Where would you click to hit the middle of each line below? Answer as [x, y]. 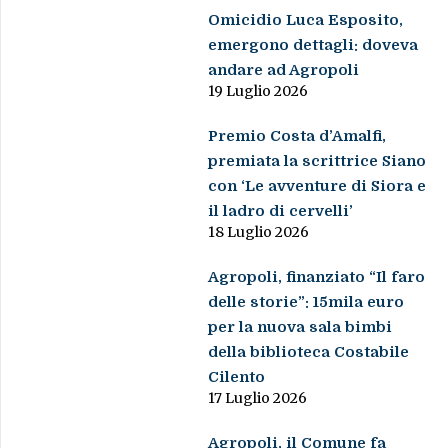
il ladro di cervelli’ [281, 211]
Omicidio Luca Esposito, [306, 20]
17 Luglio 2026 [258, 398]
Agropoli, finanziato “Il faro [317, 277]
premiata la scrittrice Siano [317, 161]
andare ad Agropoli [284, 70]
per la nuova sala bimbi [300, 327]
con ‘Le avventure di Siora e [317, 186]
